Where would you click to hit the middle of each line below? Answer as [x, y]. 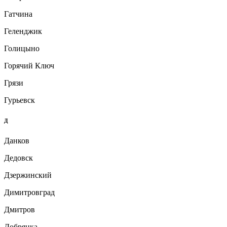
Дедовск [18, 158]
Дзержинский [28, 175]
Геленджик [23, 31]
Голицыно [22, 48]
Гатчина [18, 14]
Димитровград [29, 192]
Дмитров [20, 209]
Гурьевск [20, 100]
